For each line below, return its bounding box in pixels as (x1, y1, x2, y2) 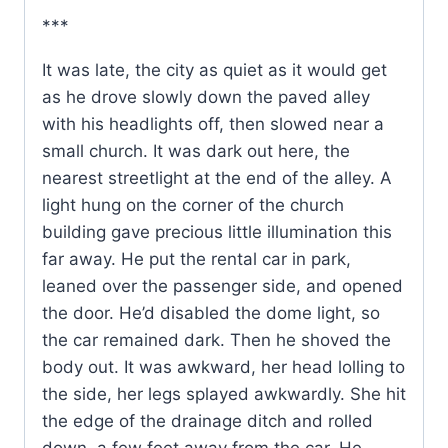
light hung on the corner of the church (42, 195, 344, 216)
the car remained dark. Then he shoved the (42, 330, 391, 351)
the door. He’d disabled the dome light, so (42, 303, 380, 324)
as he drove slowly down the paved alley (42, 87, 370, 108)
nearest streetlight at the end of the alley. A (42, 168, 392, 189)
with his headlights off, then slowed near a (42, 114, 384, 135)
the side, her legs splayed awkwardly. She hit (42, 384, 406, 405)
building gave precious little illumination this (42, 222, 392, 243)
